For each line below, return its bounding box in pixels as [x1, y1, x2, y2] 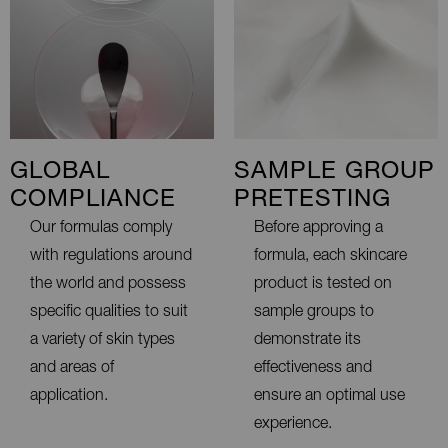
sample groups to [254, 304, 374, 321]
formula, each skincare [254, 248, 407, 265]
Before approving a [254, 220, 383, 237]
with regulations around [30, 248, 192, 265]
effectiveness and [254, 360, 372, 377]
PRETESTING [234, 188, 391, 213]
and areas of [30, 360, 114, 377]
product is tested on [254, 276, 392, 293]
